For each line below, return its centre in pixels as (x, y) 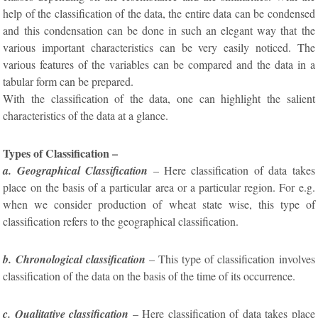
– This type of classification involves (232, 258)
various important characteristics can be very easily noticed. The (159, 47)
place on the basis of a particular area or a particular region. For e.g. (159, 187)
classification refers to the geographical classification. (121, 221)
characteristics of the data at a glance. (86, 115)
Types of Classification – (61, 153)
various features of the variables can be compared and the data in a (159, 64)
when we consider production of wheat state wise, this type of (159, 204)
